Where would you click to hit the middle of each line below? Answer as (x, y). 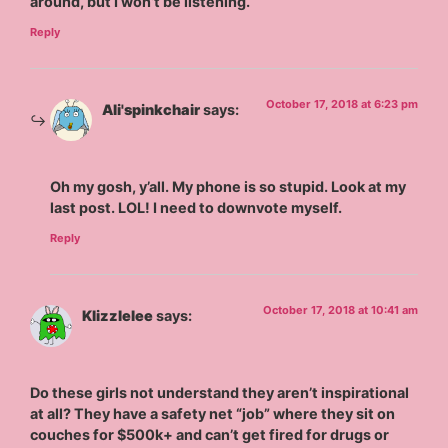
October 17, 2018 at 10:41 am (340, 309)
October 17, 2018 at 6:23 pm (341, 103)
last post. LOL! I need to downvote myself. (196, 208)
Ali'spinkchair (151, 109)
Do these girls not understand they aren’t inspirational (220, 393)
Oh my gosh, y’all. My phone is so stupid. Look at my (228, 187)
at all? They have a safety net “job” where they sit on (213, 414)
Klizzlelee (118, 315)
